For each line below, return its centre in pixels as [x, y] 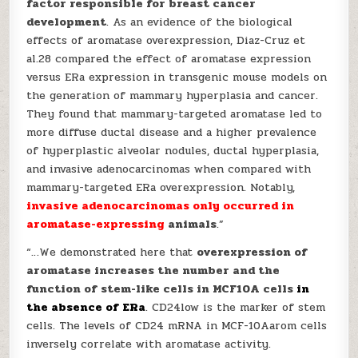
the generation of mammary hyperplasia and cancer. [173, 95]
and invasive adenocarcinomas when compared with [169, 169]
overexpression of [253, 252]
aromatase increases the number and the [153, 270]
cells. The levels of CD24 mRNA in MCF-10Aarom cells [177, 326]
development [67, 22]
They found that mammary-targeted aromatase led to [175, 114]
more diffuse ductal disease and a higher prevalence [172, 132]
